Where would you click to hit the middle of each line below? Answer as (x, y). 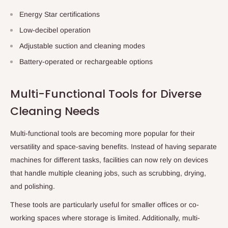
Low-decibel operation (55, 30)
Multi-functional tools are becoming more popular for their (103, 133)
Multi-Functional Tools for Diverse (106, 94)
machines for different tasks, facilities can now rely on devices (109, 160)
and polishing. (33, 186)
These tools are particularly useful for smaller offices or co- (105, 204)
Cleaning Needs (55, 111)
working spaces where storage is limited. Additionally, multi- (105, 218)
